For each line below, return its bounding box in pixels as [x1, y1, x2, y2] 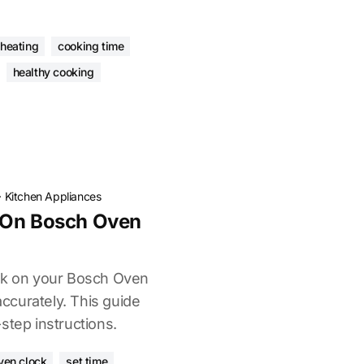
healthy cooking [12, 65, 94, 79]
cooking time [58, 39, 124, 53]
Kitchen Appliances [4, 189, 102, 203]
